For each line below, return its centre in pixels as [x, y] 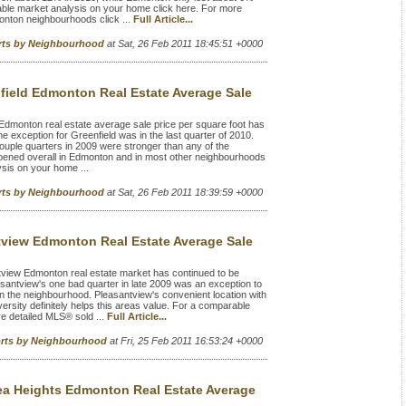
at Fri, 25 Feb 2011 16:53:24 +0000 [186, 341]
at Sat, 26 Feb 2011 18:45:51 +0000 [185, 43]
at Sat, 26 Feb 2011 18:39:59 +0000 [185, 192]
